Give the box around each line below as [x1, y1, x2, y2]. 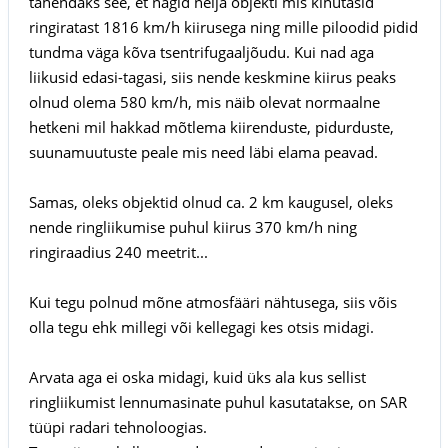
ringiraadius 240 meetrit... [28, 241, 208, 262]
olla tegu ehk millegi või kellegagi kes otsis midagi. [28, 316, 374, 337]
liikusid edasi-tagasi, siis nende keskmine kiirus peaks [28, 66, 396, 87]
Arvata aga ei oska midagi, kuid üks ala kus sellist [28, 366, 366, 387]
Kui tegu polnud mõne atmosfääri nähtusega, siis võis [28, 291, 397, 312]
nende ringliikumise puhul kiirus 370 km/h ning [28, 216, 357, 237]
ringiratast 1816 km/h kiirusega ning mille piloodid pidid [28, 16, 418, 37]
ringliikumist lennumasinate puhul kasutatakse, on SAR [28, 391, 407, 412]
